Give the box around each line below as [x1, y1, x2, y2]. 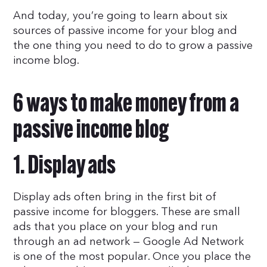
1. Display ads [13, 154, 116, 181]
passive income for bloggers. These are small [13, 204, 241, 220]
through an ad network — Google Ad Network [13, 234, 244, 250]
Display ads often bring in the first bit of [13, 190, 217, 205]
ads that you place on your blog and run [13, 219, 219, 235]
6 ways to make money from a [13, 92, 240, 119]
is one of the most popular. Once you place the [13, 249, 252, 265]
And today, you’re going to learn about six [13, 8, 228, 24]
